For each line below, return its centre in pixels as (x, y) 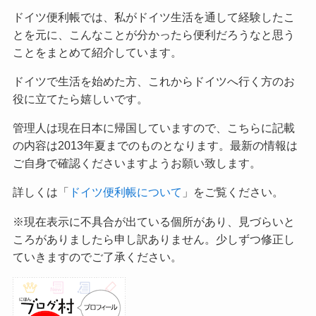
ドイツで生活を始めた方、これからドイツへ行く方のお (153, 81)
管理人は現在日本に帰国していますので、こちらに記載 (153, 128)
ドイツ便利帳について (125, 192)
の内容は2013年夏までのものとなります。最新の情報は (155, 146)
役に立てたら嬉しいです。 (80, 99)
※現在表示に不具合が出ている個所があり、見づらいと (153, 221)
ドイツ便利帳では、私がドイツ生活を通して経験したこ (153, 17)
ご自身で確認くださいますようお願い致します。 (136, 163)
